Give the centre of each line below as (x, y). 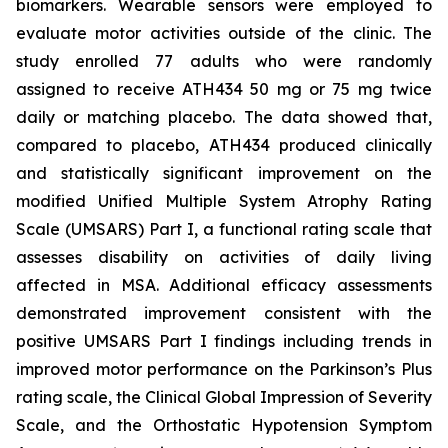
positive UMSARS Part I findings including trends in (224, 341)
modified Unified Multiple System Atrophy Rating (224, 201)
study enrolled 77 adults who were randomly (224, 61)
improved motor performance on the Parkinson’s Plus (224, 369)
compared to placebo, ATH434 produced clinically (224, 145)
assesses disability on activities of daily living (224, 257)
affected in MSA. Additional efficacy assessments (224, 285)
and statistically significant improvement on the (224, 173)
